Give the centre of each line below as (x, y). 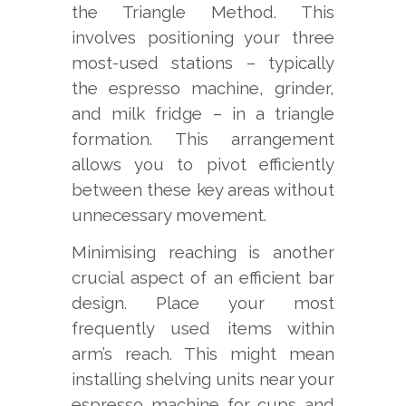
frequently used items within (203, 329)
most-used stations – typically (203, 63)
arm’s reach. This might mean (203, 354)
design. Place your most (203, 303)
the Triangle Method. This (203, 12)
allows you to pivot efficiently (203, 164)
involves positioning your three (203, 38)
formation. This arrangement (203, 139)
